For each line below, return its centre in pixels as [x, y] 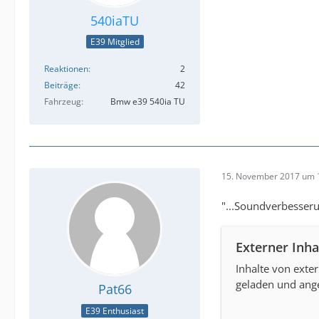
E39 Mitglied [115, 42]
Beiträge [61, 85]
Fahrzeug [63, 102]
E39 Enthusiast [115, 310]
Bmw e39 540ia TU [148, 102]
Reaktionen [66, 69]
